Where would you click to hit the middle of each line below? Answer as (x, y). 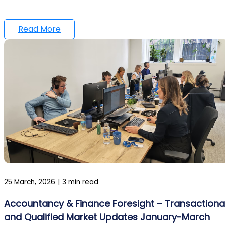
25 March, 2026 (30, 182)
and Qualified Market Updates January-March (107, 217)
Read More (39, 29)
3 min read (80, 182)
